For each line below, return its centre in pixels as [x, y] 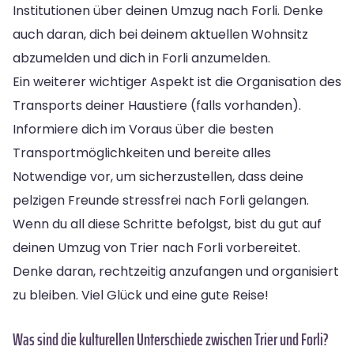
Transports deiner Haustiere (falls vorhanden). [157, 105]
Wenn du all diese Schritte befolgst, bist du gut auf [167, 224]
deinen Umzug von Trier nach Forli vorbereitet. [156, 247]
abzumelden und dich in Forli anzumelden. [141, 58]
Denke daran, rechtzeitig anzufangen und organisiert [176, 271]
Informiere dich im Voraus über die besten [143, 129]
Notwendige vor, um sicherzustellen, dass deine [158, 176]
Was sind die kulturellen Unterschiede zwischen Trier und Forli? [171, 339]
